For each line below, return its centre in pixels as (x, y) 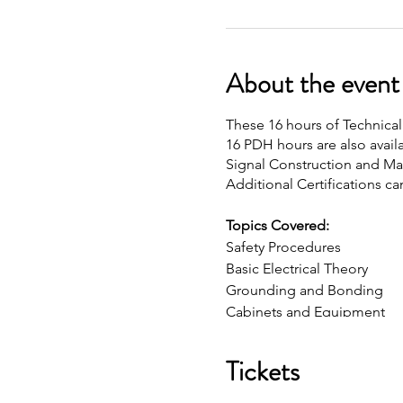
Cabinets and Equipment (305, 311)
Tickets (262, 371)
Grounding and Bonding (304, 290)
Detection (257, 333)
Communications (280, 354)
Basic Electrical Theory (296, 268)
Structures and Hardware (304, 376)
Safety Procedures (283, 246)
